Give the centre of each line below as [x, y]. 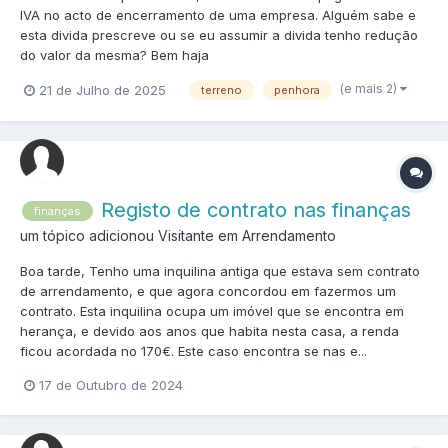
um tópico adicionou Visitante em [131, 235]
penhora [297, 90]
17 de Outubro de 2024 [111, 384]
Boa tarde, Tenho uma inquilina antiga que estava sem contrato [220, 270]
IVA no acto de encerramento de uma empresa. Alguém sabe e [218, 15]
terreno [221, 90]
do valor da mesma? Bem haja [114, 55]
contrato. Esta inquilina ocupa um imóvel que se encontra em [212, 310]
